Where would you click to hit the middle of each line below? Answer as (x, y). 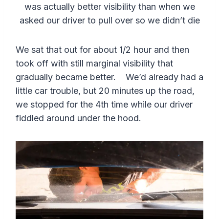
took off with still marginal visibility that (94, 64)
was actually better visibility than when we (109, 7)
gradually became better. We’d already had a (109, 77)
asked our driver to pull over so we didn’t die (109, 21)
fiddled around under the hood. (78, 118)
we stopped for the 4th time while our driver (104, 105)
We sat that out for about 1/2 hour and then (102, 50)
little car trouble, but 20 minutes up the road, (105, 91)
